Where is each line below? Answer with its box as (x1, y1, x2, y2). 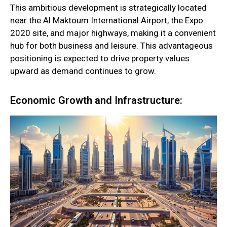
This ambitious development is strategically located (10, 3, 207, 13)
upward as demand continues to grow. (10, 66, 156, 77)
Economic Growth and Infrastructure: (10, 94, 182, 106)
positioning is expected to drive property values (10, 53, 190, 64)
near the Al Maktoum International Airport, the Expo (10, 15, 203, 26)
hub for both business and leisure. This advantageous (10, 41, 213, 51)
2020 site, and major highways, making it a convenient (10, 28, 216, 39)
